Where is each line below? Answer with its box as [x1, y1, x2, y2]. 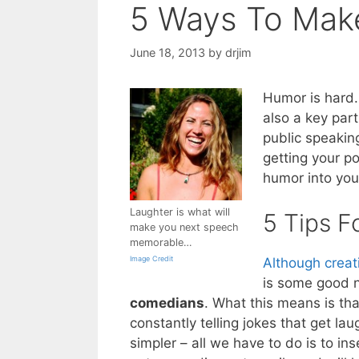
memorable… [130, 236, 192, 248]
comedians [130, 295, 204, 312]
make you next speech [130, 220, 239, 233]
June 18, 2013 [130, 45, 205, 59]
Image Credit [130, 253, 173, 263]
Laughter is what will [130, 205, 230, 218]
